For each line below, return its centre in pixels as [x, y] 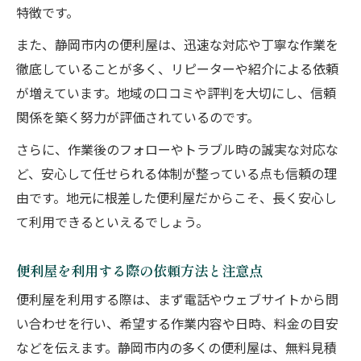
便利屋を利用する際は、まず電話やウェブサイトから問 [177, 301]
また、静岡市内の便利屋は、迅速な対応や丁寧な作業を [177, 46]
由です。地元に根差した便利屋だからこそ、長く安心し [176, 199]
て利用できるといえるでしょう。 [112, 224]
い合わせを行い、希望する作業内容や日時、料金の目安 [177, 325]
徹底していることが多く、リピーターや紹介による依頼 [177, 71]
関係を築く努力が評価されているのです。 [138, 119]
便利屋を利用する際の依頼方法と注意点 [139, 270]
